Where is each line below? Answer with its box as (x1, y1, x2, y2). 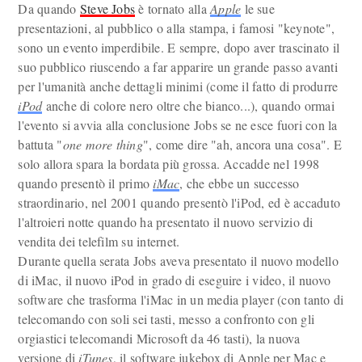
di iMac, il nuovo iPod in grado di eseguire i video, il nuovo (18, 271, 331, 288)
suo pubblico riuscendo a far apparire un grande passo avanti (18, 58, 338, 75)
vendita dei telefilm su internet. (18, 233, 180, 250)
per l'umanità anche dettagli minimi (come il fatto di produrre (18, 78, 339, 95)
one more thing (62, 136, 143, 153)
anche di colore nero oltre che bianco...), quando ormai (42, 97, 335, 114)
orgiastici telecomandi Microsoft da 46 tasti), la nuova (18, 330, 301, 347)
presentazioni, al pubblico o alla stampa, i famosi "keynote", (18, 19, 335, 36)
